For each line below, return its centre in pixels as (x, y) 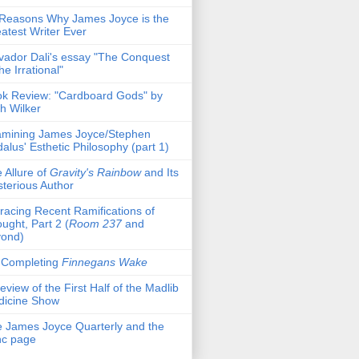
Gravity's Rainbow (95, 173)
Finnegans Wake (105, 262)
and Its (160, 173)
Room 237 (95, 224)
